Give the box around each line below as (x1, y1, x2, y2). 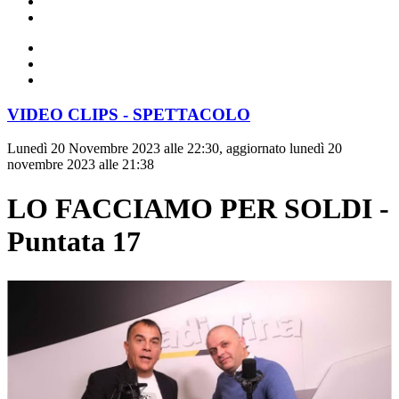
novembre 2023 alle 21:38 (7, 157, 154, 173)
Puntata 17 (7, 224, 141, 257)
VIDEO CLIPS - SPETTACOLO (7, 104, 250, 124)
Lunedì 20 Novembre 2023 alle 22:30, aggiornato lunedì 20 (7, 141, 342, 157)
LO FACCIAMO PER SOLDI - (7, 191, 389, 224)
